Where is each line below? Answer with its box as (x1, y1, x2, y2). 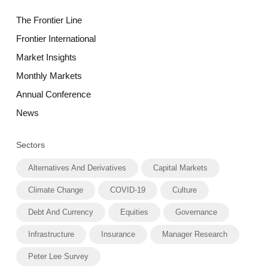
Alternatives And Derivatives (28, 163, 126, 172)
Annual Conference (16, 89, 91, 99)
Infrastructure (28, 229, 74, 239)
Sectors (16, 139, 45, 150)
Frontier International (16, 33, 96, 44)
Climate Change (28, 185, 83, 194)
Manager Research (162, 229, 227, 239)
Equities (120, 207, 148, 217)
